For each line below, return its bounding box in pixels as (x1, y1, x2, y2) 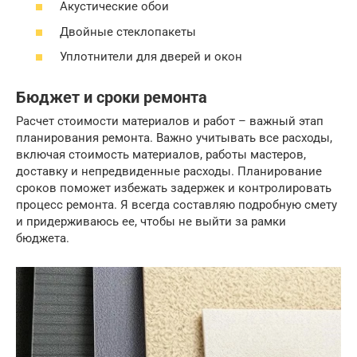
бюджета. (16, 231, 69, 246)
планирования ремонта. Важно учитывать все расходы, (16, 131, 332, 146)
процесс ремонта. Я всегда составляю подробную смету (16, 198, 337, 213)
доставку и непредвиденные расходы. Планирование (16, 164, 322, 179)
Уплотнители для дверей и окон (60, 49, 242, 65)
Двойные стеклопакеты (60, 24, 196, 39)
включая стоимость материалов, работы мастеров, (16, 147, 306, 163)
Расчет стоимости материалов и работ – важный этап (16, 114, 324, 129)
